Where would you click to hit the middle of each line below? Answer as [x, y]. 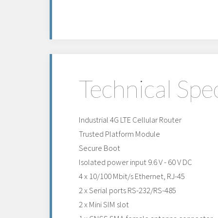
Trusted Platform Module [119, 134]
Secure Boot [100, 148]
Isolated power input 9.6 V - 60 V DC [136, 162]
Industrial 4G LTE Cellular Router [130, 120]
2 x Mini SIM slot [104, 204]
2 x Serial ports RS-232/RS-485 [127, 190]
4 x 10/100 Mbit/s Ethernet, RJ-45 [132, 176]
